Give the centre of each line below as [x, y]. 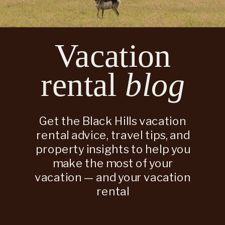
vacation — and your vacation [113, 178]
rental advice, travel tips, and [113, 135]
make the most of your [113, 163]
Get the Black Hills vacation [113, 121]
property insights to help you [113, 149]
